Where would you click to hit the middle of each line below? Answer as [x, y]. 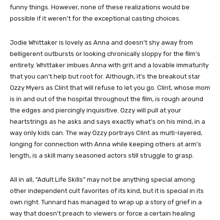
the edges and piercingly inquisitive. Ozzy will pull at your [96, 110]
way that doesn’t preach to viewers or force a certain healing [102, 214]
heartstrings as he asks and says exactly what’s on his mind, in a [108, 122]
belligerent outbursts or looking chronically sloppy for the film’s [105, 54]
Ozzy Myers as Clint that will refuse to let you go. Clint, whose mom [110, 88]
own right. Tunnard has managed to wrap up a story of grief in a [106, 202]
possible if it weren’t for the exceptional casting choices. [96, 19]
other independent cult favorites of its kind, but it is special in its [107, 191]
